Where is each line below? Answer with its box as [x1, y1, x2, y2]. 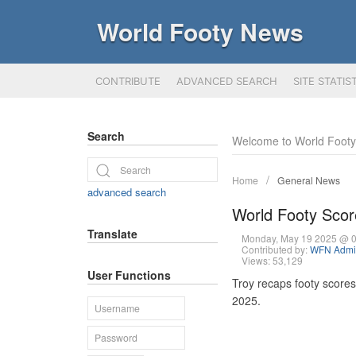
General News [277, 173, 340, 187]
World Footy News [97, 14, 304, 48]
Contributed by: [241, 242, 310, 256]
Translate [87, 225, 137, 242]
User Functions [87, 266, 171, 283]
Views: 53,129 [241, 253, 303, 267]
